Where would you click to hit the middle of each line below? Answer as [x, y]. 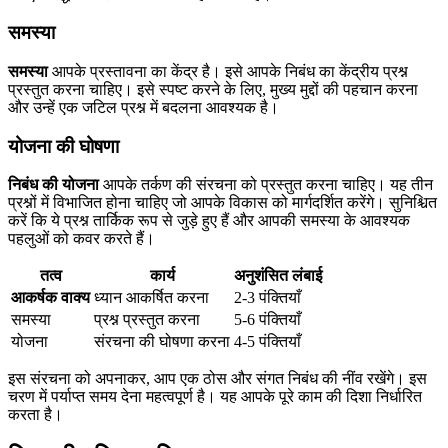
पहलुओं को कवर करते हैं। [81, 239]
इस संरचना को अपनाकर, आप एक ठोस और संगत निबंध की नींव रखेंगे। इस [217, 379]
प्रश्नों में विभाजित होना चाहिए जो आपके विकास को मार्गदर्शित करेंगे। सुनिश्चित [222, 203]
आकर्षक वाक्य [50, 298]
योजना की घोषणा [63, 146]
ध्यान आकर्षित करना [151, 298]
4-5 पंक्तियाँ [267, 342]
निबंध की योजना [53, 185]
